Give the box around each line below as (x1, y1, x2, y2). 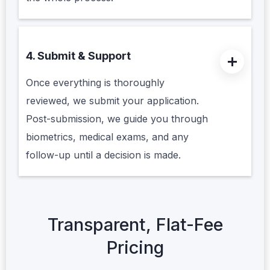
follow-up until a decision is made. (26, 149, 181, 162)
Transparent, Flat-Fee (47, 213, 223, 235)
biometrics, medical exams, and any (26, 131, 189, 143)
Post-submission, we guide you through (26, 113, 208, 125)
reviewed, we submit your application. (26, 95, 199, 107)
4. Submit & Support (26, 49, 131, 63)
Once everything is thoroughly (26, 77, 165, 89)
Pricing (106, 236, 164, 258)
